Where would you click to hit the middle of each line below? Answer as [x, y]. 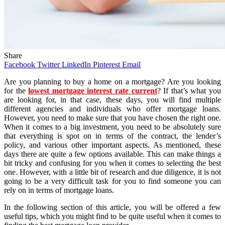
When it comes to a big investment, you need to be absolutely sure [113, 127]
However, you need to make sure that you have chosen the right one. [113, 118]
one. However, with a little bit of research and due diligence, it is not [113, 172]
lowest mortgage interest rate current [93, 90]
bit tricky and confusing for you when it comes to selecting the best [113, 163]
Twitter [48, 64]
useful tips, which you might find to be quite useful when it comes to [113, 216]
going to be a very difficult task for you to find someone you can [113, 181]
